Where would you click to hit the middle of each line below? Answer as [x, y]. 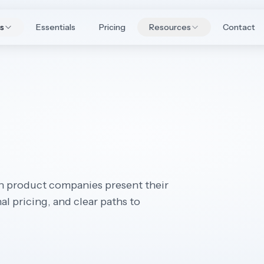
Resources [170, 27]
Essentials [55, 27]
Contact [239, 27]
